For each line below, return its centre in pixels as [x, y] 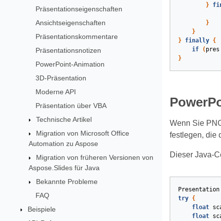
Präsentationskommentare [77, 36]
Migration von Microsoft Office [83, 133]
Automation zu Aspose [64, 143]
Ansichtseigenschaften [71, 22]
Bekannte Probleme [67, 181]
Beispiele [41, 209]
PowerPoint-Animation [70, 64]
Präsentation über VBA [71, 105]
